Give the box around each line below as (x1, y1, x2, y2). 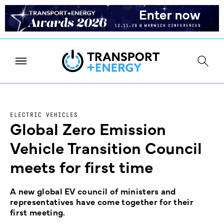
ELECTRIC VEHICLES (10, 111, 78, 119)
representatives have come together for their (10, 195, 194, 208)
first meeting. (10, 206, 65, 218)
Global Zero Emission (10, 117, 166, 140)
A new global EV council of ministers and (10, 185, 176, 197)
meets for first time (10, 155, 153, 178)
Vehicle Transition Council (10, 136, 202, 159)
